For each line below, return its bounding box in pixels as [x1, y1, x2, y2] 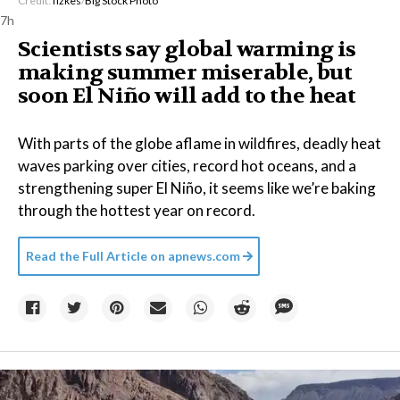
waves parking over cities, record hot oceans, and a [18, 156, 356, 175]
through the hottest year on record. [18, 201, 255, 220]
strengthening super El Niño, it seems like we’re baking [18, 179, 376, 197]
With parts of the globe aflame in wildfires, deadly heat [18, 134, 381, 153]
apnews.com [168, 248, 240, 263]
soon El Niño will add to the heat [18, 82, 356, 110]
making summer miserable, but [18, 59, 353, 87]
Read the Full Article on [26, 248, 165, 263]
